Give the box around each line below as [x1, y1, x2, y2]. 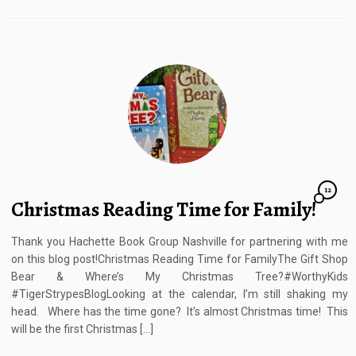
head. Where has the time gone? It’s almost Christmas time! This [11, 305, 348, 319]
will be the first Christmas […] [11, 323, 154, 336]
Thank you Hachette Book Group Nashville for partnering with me [11, 235, 348, 249]
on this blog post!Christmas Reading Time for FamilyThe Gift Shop [11, 253, 348, 266]
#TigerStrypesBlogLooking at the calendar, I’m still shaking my [11, 288, 348, 301]
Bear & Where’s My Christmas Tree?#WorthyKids [11, 270, 348, 284]
